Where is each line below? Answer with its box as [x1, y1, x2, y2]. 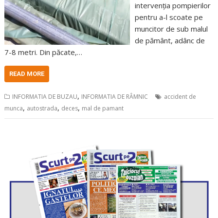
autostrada [27, 104, 58, 112]
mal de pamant [82, 104, 124, 112]
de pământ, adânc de [134, 36, 205, 45]
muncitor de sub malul [134, 24, 208, 34]
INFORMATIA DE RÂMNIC [81, 92, 148, 101]
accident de [164, 92, 197, 101]
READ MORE [9, 70, 45, 77]
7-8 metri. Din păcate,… [4, 47, 83, 57]
